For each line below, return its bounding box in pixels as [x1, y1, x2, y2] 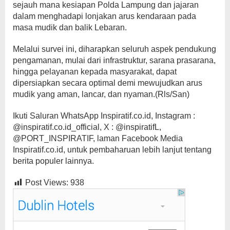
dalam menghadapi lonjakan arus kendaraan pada [13, 11, 196, 21]
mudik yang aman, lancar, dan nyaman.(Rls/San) [13, 89, 189, 99]
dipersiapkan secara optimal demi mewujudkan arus [13, 78, 202, 87]
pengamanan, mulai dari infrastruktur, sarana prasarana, [13, 55, 216, 65]
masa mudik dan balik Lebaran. [13, 23, 127, 32]
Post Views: [25, 178, 68, 187]
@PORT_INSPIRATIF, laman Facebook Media [13, 133, 183, 143]
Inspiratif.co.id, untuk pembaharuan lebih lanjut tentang [13, 145, 212, 154]
